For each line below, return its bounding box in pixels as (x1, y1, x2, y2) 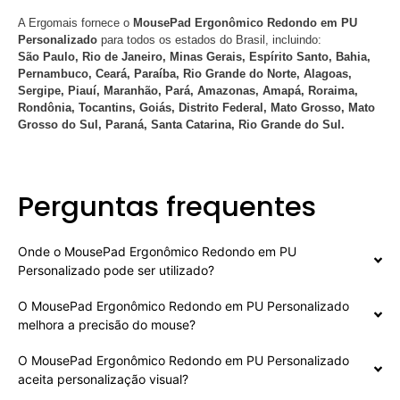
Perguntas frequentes (18, 186, 316, 226)
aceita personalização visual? (18, 371, 188, 387)
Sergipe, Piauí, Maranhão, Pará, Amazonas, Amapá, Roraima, (18, 83, 358, 97)
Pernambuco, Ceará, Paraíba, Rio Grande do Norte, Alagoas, (18, 66, 352, 80)
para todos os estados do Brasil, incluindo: (97, 32, 321, 46)
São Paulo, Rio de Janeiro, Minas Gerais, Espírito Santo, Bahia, (18, 49, 371, 63)
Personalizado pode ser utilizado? (18, 262, 214, 278)
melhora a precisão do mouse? (18, 316, 196, 332)
